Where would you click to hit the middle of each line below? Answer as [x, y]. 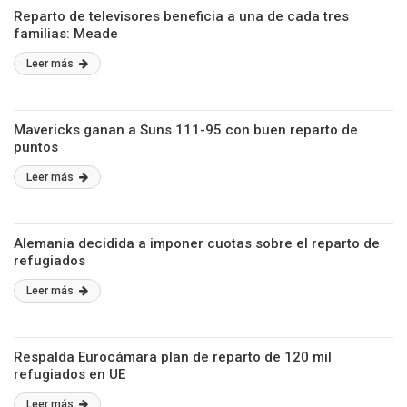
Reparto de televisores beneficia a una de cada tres [181, 16]
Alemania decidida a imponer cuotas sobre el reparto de [197, 243]
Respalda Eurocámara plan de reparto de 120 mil [173, 357]
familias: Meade [66, 34]
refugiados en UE [69, 374]
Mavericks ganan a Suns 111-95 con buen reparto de [186, 130]
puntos [36, 147]
